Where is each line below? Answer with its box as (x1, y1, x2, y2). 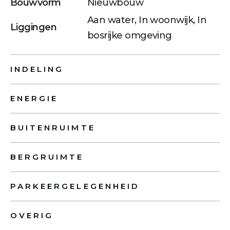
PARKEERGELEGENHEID (10, 181, 140, 191)
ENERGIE (10, 93, 59, 103)
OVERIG (10, 210, 54, 220)
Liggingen (10, 22, 57, 33)
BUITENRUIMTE (10, 122, 95, 132)
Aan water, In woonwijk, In (87, 14, 206, 26)
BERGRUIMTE (10, 151, 84, 162)
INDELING (10, 64, 64, 74)
